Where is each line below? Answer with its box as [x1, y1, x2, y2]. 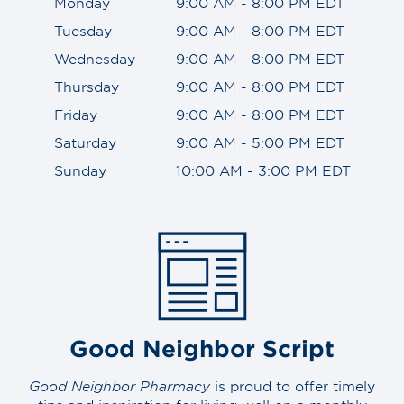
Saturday [53, 133, 116, 151]
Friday [53, 106, 97, 124]
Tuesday [53, 22, 112, 40]
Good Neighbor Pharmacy [29, 377, 210, 395]
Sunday [53, 161, 106, 179]
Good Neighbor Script [69, 335, 335, 363]
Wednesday [53, 50, 135, 68]
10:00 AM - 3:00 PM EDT [175, 161, 351, 179]
